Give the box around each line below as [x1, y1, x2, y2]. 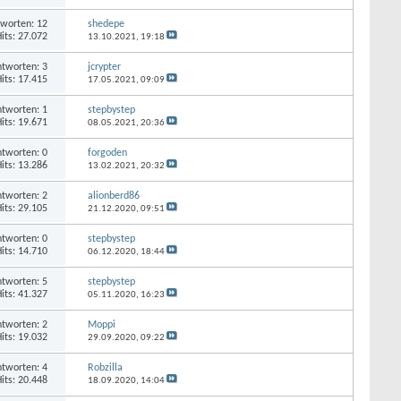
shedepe [87, 18, 124, 30]
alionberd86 [87, 190, 140, 201]
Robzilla [87, 362, 123, 373]
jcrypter [87, 61, 121, 73]
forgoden [87, 147, 127, 158]
